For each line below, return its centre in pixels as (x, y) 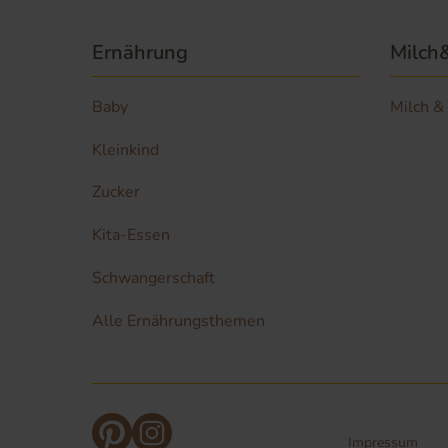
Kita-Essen (131, 235)
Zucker (116, 192)
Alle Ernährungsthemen (178, 320)
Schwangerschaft (153, 278)
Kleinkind (125, 149)
